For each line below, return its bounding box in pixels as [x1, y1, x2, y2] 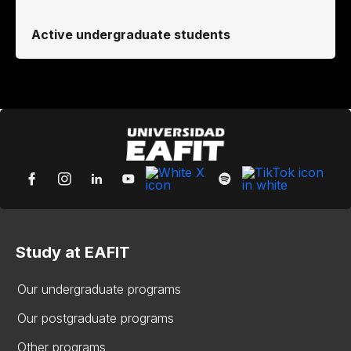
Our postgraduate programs [17, 309, 174, 326]
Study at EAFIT [16, 242, 130, 262]
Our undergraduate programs [17, 280, 181, 297]
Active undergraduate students [31, 27, 230, 42]
